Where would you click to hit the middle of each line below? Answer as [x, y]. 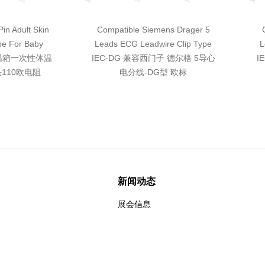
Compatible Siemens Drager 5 [153, 30]
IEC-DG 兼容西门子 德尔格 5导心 [153, 58]
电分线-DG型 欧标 [153, 72]
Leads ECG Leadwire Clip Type [153, 44]
